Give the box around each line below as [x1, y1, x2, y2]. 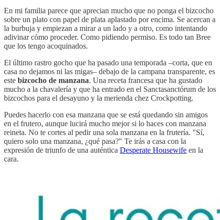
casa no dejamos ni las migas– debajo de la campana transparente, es [4, 67, 215, 76]
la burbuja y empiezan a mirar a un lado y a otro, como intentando [4, 24, 207, 32]
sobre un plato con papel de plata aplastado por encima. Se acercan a [4, 15, 216, 24]
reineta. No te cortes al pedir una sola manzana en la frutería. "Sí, [4, 128, 204, 137]
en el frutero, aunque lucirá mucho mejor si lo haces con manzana [4, 119, 206, 128]
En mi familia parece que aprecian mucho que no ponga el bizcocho [4, 6, 214, 15]
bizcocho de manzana [18, 76, 89, 84]
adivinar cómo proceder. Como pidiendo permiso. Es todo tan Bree [4, 32, 211, 41]
